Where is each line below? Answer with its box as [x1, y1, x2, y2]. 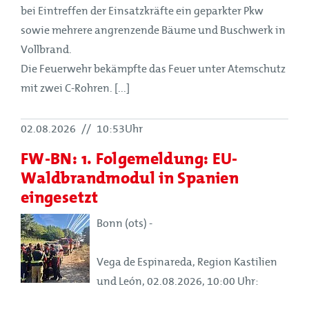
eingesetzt [21, 183, 99, 210]
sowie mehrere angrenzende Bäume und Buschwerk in [21, 23, 286, 37]
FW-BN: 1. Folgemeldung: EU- [21, 144, 238, 172]
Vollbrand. [21, 43, 72, 56]
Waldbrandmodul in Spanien [21, 163, 239, 191]
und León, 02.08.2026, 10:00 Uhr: [97, 275, 259, 288]
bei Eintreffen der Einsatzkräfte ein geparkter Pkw [21, 4, 263, 17]
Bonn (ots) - [97, 217, 152, 230]
